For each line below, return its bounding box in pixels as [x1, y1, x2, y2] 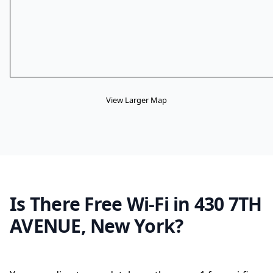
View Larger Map [106, 94, 167, 105]
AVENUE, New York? [10, 213, 183, 238]
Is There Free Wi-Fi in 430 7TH [10, 191, 262, 216]
